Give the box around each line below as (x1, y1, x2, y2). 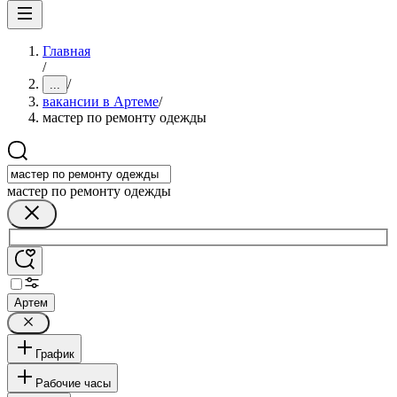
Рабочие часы (35, 376, 111, 390)
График (35, 346, 74, 361)
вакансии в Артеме (43, 94, 159, 109)
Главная (43, 43, 90, 58)
